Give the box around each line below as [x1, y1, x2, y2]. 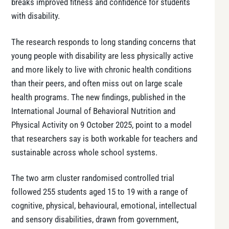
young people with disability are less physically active [11, 51, 193, 61]
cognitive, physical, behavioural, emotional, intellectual [11, 201, 197, 211]
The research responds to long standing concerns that [11, 37, 196, 47]
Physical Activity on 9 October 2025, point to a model [11, 120, 192, 130]
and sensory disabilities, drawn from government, [11, 215, 178, 225]
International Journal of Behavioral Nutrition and [11, 106, 175, 116]
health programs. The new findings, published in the [11, 92, 186, 102]
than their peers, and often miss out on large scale [11, 78, 182, 88]
